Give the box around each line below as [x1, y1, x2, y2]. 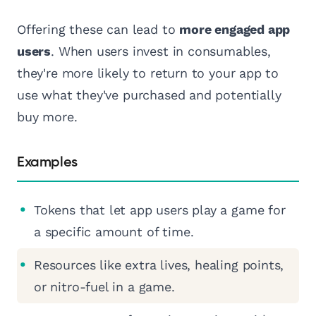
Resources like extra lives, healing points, [34, 257, 284, 273]
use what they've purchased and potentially [17, 87, 281, 103]
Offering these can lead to [17, 22, 180, 37]
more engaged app [179, 22, 291, 37]
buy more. [17, 109, 78, 125]
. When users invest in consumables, [51, 44, 271, 59]
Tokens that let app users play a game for [34, 202, 286, 218]
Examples [17, 155, 78, 170]
